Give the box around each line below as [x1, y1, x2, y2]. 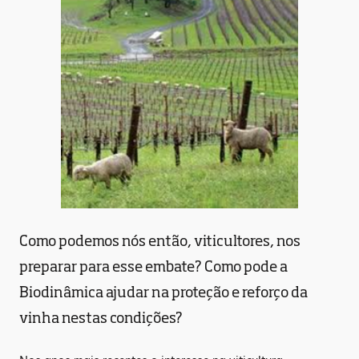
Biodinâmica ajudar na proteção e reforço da [19, 283, 308, 301]
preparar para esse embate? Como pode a [19, 257, 288, 275]
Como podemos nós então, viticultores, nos [19, 232, 301, 249]
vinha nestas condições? [19, 309, 183, 326]
